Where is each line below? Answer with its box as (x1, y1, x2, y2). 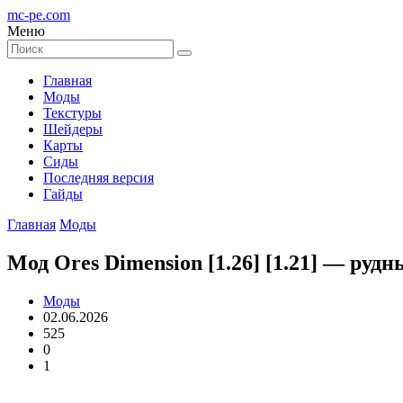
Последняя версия (43, 170, 154, 185)
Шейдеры (43, 121, 103, 137)
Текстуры (43, 105, 102, 121)
